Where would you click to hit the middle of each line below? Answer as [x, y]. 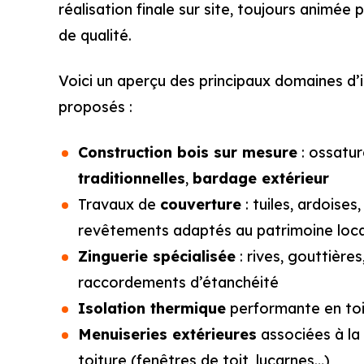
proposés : [95, 107]
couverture [201, 204]
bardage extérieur [261, 178]
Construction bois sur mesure [188, 152]
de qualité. [95, 35]
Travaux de [119, 204]
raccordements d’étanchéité [178, 282]
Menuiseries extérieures [167, 334]
